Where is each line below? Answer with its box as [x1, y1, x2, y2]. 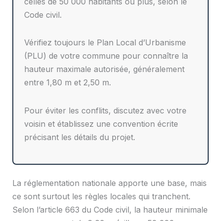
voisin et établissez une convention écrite [24, 118, 179, 129]
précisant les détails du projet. [24, 132, 136, 142]
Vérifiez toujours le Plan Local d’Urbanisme [24, 37, 186, 48]
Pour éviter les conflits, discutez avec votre [24, 105, 187, 115]
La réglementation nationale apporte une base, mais [12, 178, 207, 188]
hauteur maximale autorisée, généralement [24, 64, 185, 74]
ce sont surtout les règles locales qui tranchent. [12, 191, 190, 202]
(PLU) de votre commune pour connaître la [24, 51, 188, 61]
